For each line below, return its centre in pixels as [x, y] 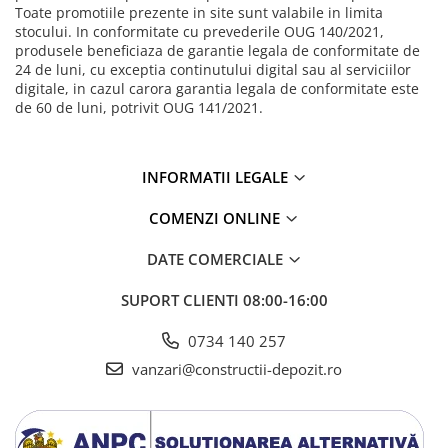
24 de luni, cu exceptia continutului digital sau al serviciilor [213, 70]
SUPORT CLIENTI [181, 300]
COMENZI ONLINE [216, 218]
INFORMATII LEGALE [216, 177]
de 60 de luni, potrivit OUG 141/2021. [139, 108]
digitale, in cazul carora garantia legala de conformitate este [217, 89]
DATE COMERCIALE [216, 259]
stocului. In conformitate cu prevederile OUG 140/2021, [199, 32]
